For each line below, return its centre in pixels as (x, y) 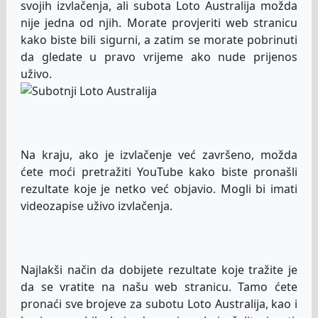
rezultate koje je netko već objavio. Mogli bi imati (159, 189)
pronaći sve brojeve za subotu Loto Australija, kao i (159, 304)
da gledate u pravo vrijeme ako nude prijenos (159, 57)
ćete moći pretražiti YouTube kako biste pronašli (159, 172)
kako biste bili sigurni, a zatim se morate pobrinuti (159, 40)
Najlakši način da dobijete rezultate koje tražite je (159, 270)
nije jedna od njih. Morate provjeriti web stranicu (159, 23)
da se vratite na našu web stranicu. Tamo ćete (159, 287)
